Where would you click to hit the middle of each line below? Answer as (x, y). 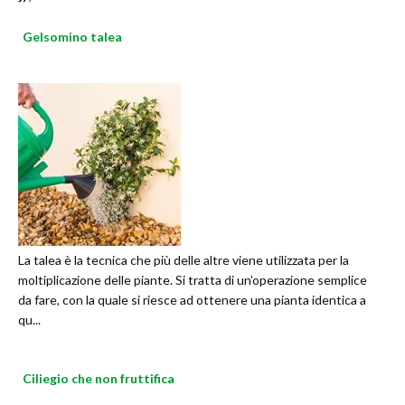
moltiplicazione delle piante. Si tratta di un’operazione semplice (193, 280)
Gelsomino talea (72, 37)
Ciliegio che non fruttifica (99, 379)
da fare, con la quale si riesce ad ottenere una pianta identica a (192, 300)
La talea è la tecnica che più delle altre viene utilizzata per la (184, 260)
